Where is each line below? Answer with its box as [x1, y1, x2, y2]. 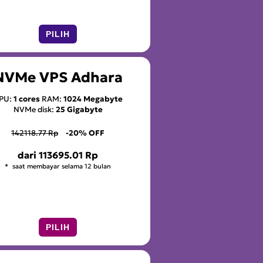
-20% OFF [66, 127, 105, 138]
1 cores [13, 93, 40, 104]
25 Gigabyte [55, 104, 103, 114]
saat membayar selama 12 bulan [11, 162, 112, 171]
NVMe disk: [13, 104, 56, 114]
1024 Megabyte [63, 93, 123, 104]
